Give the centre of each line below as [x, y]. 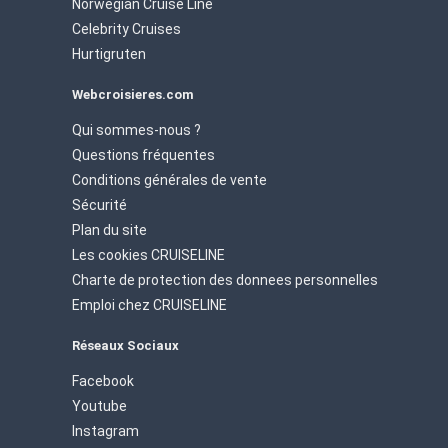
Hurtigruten [109, 53]
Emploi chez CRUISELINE [149, 304]
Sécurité [99, 204]
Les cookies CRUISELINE [148, 254]
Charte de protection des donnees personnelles [225, 279]
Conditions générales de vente [169, 179]
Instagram [105, 430]
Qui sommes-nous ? [136, 129]
